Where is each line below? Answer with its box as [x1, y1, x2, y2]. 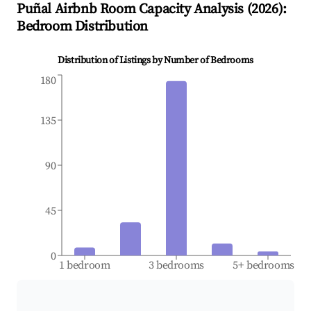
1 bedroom [59, 258, 110, 273]
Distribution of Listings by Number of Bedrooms [58, 54, 253, 67]
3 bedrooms [148, 258, 205, 273]
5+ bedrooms [233, 258, 295, 273]
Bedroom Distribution [17, 18, 149, 36]
